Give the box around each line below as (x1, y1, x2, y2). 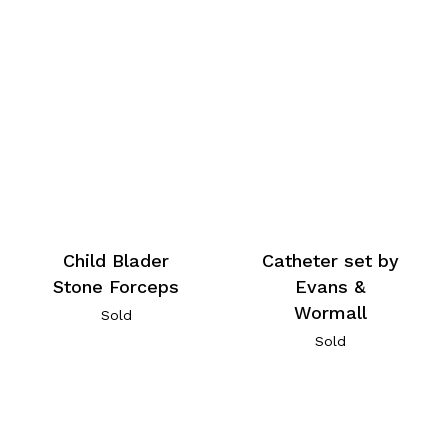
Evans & (294, 276, 366, 298)
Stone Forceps (53, 276, 180, 298)
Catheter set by (261, 250, 399, 272)
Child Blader (63, 250, 170, 272)
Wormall (293, 302, 367, 324)
